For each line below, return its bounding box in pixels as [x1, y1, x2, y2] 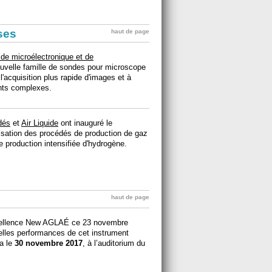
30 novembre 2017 [15, 239, 83, 248]
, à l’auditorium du [83, 239, 145, 248]
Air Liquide [21, 118, 58, 127]
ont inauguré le [58, 118, 112, 127]
